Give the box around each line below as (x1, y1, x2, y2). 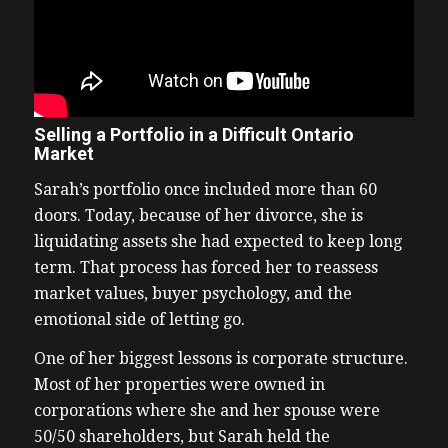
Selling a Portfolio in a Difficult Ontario (33, 124, 354, 146)
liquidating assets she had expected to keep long (33, 231, 402, 251)
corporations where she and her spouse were (33, 401, 380, 421)
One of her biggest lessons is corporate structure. (33, 349, 408, 369)
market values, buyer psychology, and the (33, 283, 352, 303)
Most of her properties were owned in (33, 375, 325, 395)
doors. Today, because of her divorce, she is (33, 205, 363, 225)
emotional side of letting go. (33, 309, 249, 329)
